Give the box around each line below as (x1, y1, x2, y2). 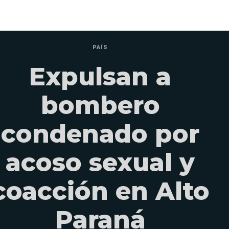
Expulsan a (29, 62, 171, 92)
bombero (40, 90, 160, 121)
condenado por (1, 119, 199, 149)
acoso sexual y (6, 148, 195, 178)
